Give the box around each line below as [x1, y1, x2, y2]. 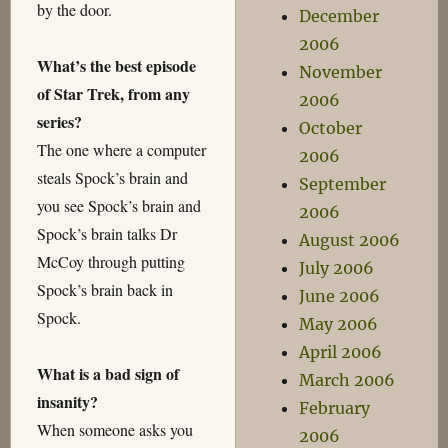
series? [36, 110, 82, 134]
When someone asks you [36, 419, 193, 441]
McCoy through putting [36, 251, 185, 273]
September [299, 174, 387, 194]
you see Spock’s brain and [36, 195, 201, 217]
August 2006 [299, 230, 401, 250]
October [299, 118, 363, 138]
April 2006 [299, 342, 383, 362]
